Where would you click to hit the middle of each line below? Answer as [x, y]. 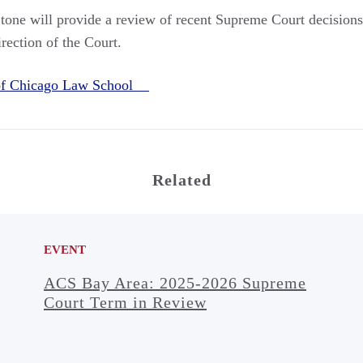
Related [181, 179]
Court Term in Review [125, 302]
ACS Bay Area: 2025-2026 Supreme [175, 282]
